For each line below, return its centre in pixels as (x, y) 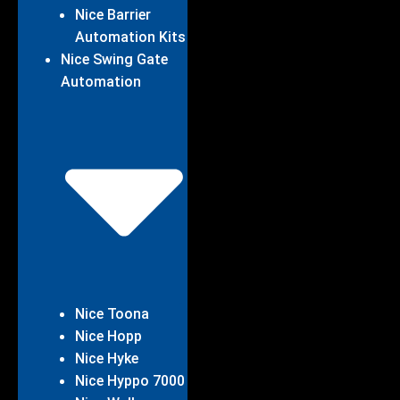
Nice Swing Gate (114, 59)
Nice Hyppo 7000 (130, 380)
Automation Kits (130, 37)
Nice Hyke (107, 358)
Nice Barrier (113, 14)
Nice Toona (112, 313)
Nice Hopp (108, 336)
